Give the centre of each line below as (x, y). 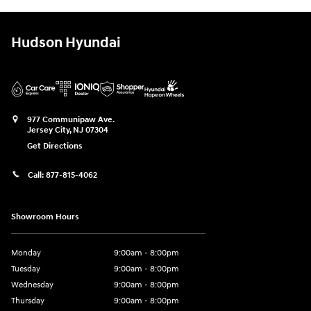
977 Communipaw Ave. (71, 119)
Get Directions (55, 146)
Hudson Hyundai (66, 43)
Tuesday (26, 269)
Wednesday (32, 285)
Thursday (28, 301)
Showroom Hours (45, 217)
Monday (26, 253)
